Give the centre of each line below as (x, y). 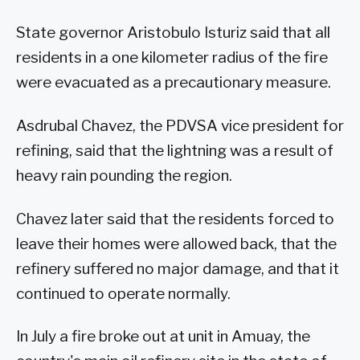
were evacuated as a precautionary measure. (174, 83)
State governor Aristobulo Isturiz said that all (173, 33)
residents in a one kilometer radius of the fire (172, 58)
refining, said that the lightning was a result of (175, 150)
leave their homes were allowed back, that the (176, 243)
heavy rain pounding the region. (124, 175)
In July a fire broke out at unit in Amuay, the (163, 337)
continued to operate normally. (123, 293)
